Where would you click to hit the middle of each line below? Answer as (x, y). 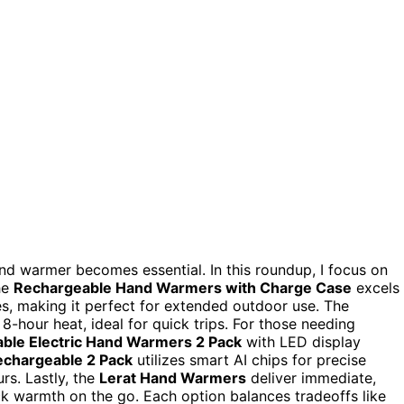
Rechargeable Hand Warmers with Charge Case (183, 287)
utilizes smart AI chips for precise (249, 359)
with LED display (301, 341)
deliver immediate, (311, 377)
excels (376, 287)
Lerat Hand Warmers (173, 377)
